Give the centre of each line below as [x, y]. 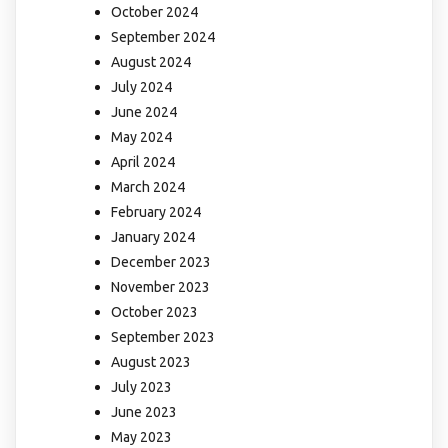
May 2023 [141, 437]
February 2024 [156, 212]
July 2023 [141, 387]
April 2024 [143, 162]
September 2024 [163, 37]
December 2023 [161, 262]
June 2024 [144, 112]
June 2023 [144, 412]
